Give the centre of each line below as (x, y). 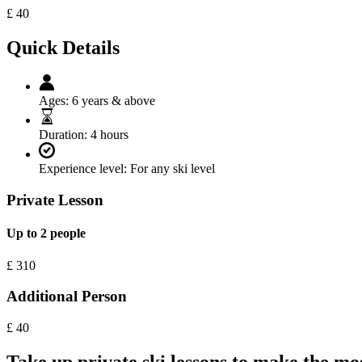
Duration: (63, 135)
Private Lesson (55, 200)
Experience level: (83, 169)
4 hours (109, 135)
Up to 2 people (46, 234)
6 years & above (114, 101)
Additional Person (67, 297)
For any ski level (173, 169)
